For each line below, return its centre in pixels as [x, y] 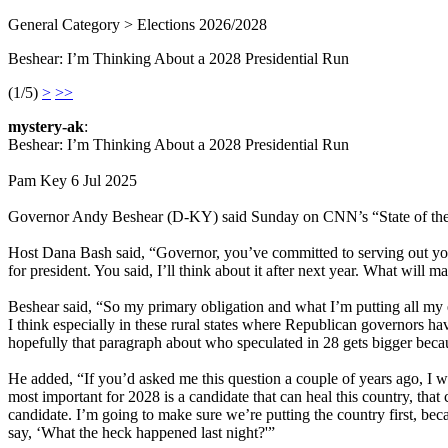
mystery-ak [46, 126]
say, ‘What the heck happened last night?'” [141, 432]
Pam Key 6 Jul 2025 [72, 180]
